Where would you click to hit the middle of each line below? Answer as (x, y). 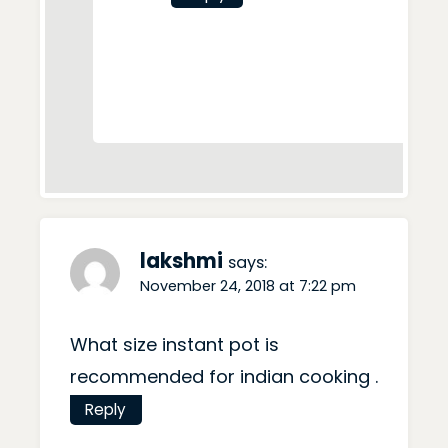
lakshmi (181, 260)
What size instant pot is (174, 345)
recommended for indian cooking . (224, 377)
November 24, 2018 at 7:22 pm (248, 285)
